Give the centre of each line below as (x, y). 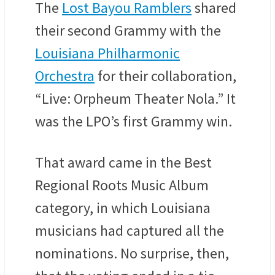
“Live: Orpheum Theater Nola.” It (135, 99)
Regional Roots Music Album (122, 185)
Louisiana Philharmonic (107, 53)
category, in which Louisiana (123, 208)
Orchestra (65, 76)
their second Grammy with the (128, 31)
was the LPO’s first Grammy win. (135, 122)
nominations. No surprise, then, (132, 254)
